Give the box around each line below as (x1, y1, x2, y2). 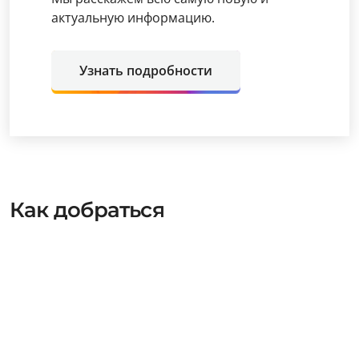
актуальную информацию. (51, 8, 215, 26)
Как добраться (10, 196, 164, 223)
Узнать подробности (79, 61, 212, 79)
